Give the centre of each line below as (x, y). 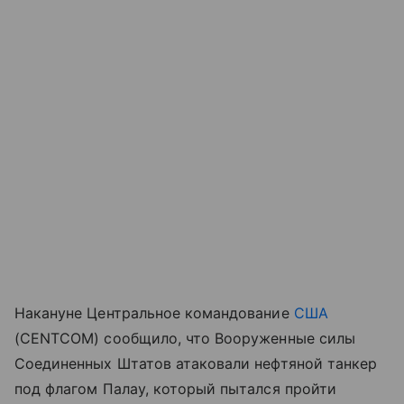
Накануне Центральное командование (154, 312)
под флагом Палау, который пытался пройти (175, 388)
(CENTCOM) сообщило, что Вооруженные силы (185, 338)
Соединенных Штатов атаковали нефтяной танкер (196, 363)
